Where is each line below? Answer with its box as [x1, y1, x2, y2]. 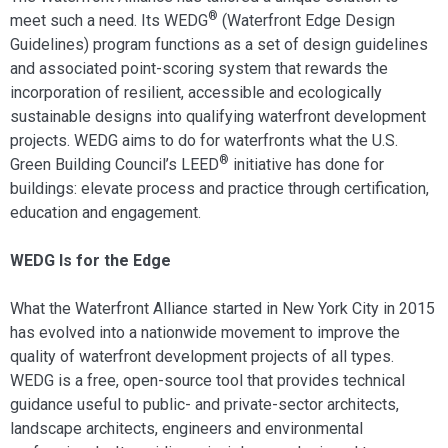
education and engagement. [10, 202, 201, 222]
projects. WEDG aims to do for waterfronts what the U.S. [10, 130, 398, 150]
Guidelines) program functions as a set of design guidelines [10, 34, 428, 54]
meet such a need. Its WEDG [10, 10, 208, 30]
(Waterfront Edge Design [218, 10, 395, 30]
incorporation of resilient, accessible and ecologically [10, 82, 382, 102]
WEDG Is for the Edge [10, 250, 171, 270]
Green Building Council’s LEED [10, 154, 219, 174]
